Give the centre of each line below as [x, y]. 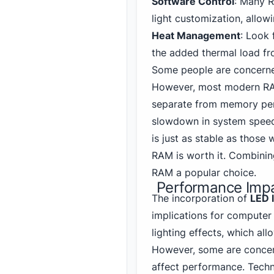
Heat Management [196, 35]
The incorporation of [201, 198]
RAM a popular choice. [204, 172]
